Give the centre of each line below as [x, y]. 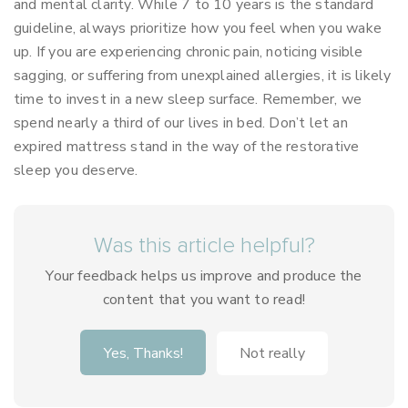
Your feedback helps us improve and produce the [204, 276]
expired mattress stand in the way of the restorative [187, 147]
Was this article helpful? [204, 246]
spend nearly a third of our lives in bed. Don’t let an [181, 123]
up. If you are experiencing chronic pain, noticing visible [189, 52]
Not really [272, 353]
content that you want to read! [204, 300]
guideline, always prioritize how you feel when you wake [198, 28]
